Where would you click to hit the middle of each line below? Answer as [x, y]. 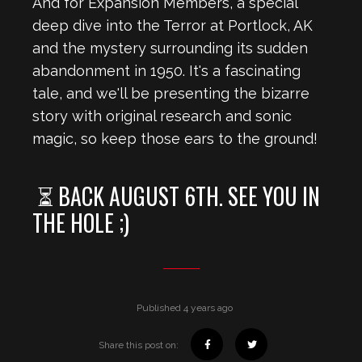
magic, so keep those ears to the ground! [175, 139]
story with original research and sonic [162, 116]
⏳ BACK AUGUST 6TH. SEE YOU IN [176, 196]
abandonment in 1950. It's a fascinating [166, 71]
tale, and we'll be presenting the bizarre [171, 93]
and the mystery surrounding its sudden [170, 48]
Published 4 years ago [183, 308]
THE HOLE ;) [81, 223]
